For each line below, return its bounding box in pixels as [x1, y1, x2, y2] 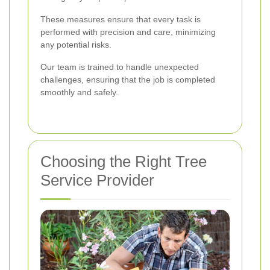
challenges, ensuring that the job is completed [40, 74, 215, 84]
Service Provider [40, 171, 154, 189]
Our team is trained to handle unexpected [40, 61, 199, 72]
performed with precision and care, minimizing [40, 27, 216, 37]
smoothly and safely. [40, 87, 118, 97]
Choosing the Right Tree [40, 152, 207, 171]
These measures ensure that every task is [40, 14, 201, 24]
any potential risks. [40, 39, 111, 49]
